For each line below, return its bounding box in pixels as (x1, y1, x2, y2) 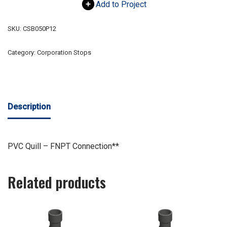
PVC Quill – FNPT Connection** (8, 141, 119, 152)
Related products (8, 172, 106, 193)
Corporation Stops (37, 49, 91, 57)
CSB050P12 (23, 25, 56, 33)
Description (8, 102, 51, 112)
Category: (8, 49, 37, 57)
